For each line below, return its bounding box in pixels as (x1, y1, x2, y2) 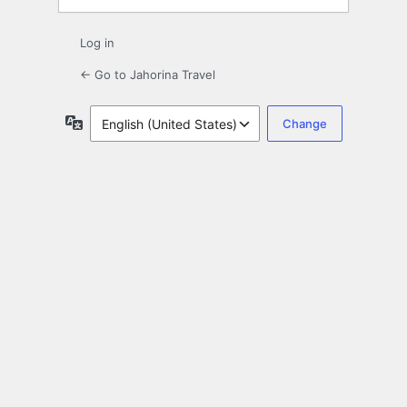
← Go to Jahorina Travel (80, 67, 215, 83)
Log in (80, 35, 114, 51)
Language (82, 114, 143, 130)
